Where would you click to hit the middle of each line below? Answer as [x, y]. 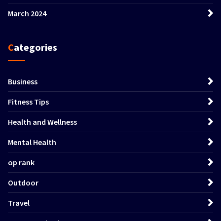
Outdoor [23, 182]
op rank [21, 162]
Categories [36, 47]
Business [23, 81]
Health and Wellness [42, 122]
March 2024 [27, 13]
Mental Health [32, 142]
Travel [19, 203]
